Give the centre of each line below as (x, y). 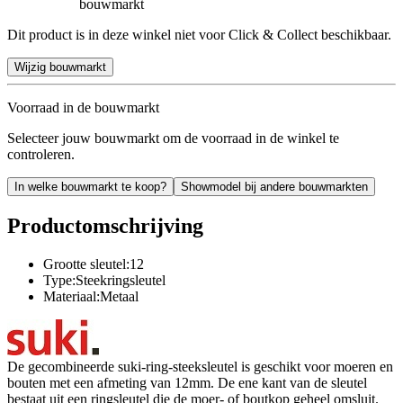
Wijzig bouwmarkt (60, 67)
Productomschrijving (105, 225)
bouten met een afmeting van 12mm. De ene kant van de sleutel (187, 382)
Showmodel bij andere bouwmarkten (274, 186)
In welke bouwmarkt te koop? (90, 186)
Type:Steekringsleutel (104, 280)
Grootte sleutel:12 (94, 264)
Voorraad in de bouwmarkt (83, 107)
